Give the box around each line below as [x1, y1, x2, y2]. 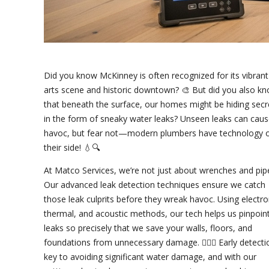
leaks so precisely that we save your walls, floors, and [44, 222, 252, 234]
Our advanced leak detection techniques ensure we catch [44, 179, 265, 191]
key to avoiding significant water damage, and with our [44, 251, 256, 263]
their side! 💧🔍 [44, 142, 100, 154]
